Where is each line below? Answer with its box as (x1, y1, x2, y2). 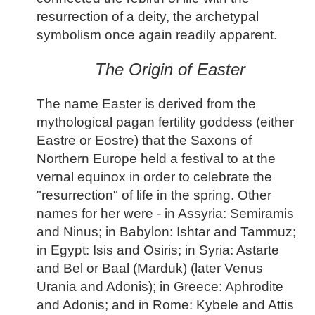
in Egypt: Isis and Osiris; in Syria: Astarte (37, 242, 279, 257)
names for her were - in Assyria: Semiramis (37, 205, 294, 221)
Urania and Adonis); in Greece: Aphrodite (37, 278, 283, 294)
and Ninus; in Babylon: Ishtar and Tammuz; (37, 224, 296, 239)
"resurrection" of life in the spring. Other (37, 187, 271, 202)
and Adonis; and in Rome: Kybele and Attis (37, 297, 294, 312)
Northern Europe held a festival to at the (37, 150, 276, 166)
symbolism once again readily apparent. (37, 27, 277, 43)
